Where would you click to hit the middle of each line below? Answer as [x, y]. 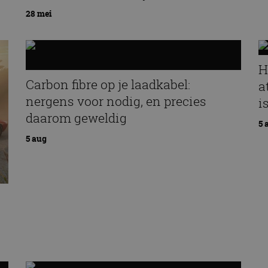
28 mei [39, 14]
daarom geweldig [76, 118]
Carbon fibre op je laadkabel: [108, 85]
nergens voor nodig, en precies [116, 101]
